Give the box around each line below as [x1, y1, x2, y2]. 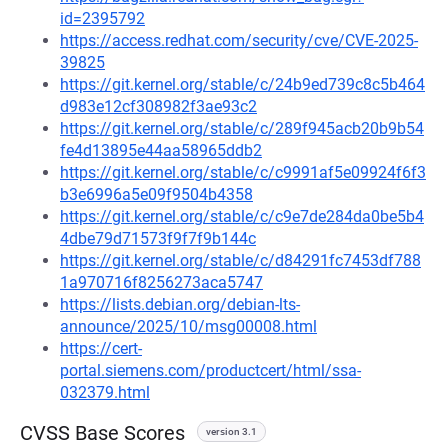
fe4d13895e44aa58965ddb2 [60, 141, 262, 160]
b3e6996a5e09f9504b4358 [60, 185, 253, 204]
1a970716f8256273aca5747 [60, 273, 263, 292]
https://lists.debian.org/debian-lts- [60, 295, 300, 314]
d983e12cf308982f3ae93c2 [60, 97, 257, 116]
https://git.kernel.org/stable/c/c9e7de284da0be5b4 [60, 207, 424, 226]
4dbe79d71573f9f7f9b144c [60, 229, 256, 248]
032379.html [60, 383, 150, 402]
